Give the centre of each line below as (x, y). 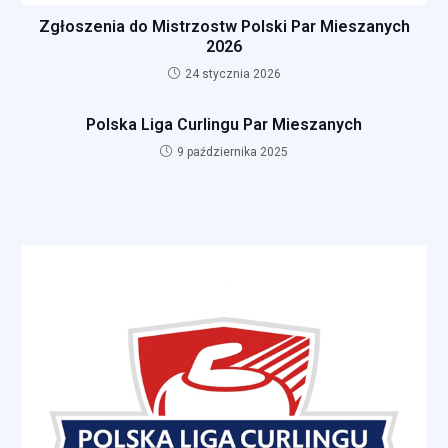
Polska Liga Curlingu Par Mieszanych (224, 125)
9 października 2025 (232, 152)
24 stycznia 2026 (232, 74)
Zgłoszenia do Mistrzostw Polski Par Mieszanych (224, 27)
